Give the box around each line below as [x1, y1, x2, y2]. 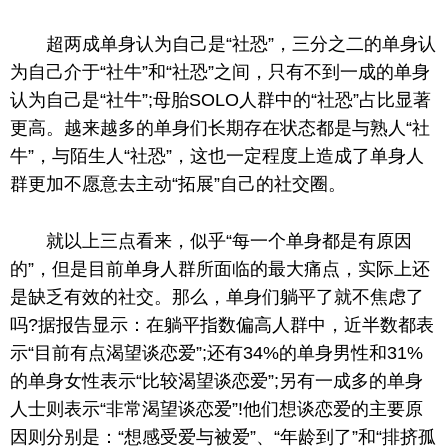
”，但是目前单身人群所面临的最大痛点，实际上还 [28, 258, 430, 279]
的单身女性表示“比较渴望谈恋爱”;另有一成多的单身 [10, 370, 423, 391]
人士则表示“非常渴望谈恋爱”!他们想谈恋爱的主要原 [10, 398, 423, 419]
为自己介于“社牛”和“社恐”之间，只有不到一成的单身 [10, 61, 430, 82]
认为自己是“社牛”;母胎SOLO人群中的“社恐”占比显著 [10, 89, 431, 110]
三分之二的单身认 [292, 33, 436, 54]
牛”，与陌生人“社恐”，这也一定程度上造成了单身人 [10, 145, 424, 166]
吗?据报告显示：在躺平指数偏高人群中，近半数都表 [10, 314, 434, 335]
